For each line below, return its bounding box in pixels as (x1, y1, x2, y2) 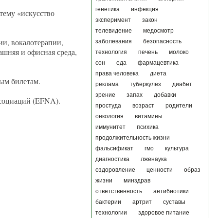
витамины (135, 113, 163, 120)
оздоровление (95, 166, 135, 173)
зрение (95, 91, 115, 98)
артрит (132, 199, 152, 205)
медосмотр (143, 27, 174, 34)
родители (165, 102, 192, 109)
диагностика (95, 156, 129, 163)
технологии (95, 209, 127, 216)
